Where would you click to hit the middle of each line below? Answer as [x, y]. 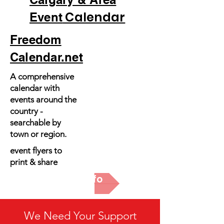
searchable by [35, 122]
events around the [43, 99]
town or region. [38, 134]
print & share [35, 162]
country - [26, 111]
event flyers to [37, 150]
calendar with [35, 88]
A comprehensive [42, 76]
